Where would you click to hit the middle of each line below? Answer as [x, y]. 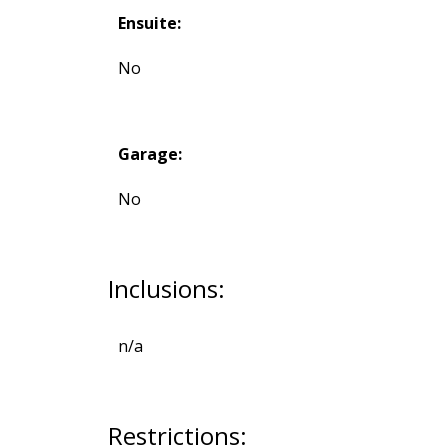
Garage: [149, 153]
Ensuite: [149, 22]
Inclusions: [166, 288]
